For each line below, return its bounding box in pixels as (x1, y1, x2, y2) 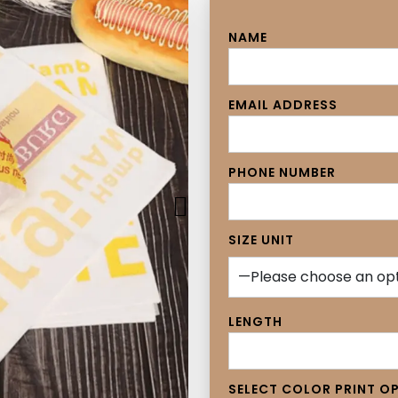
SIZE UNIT (228, 230, 294, 249)
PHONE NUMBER (228, 163, 336, 181)
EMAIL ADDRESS (228, 95, 338, 114)
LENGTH (228, 312, 283, 330)
